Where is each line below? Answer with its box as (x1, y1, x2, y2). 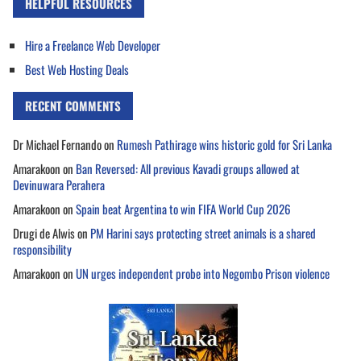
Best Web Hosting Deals (25, 60, 129, 79)
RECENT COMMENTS (25, 97, 121, 115)
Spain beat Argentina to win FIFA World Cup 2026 (76, 200, 291, 218)
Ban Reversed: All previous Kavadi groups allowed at (76, 160, 300, 178)
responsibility (13, 240, 72, 259)
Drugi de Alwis (13, 224, 75, 243)
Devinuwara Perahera (13, 176, 105, 194)
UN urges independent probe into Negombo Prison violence (76, 264, 330, 283)
